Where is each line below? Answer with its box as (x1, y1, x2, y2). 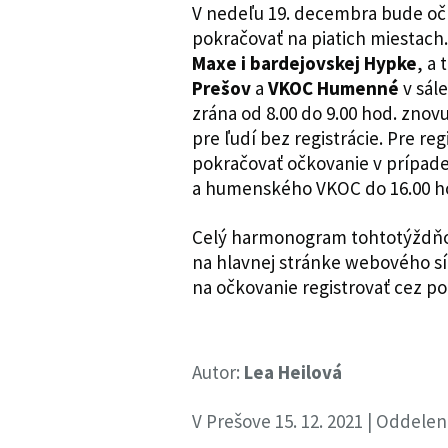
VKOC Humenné (268, 75, 399, 100)
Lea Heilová (244, 359, 342, 384)
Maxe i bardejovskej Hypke (192, 50, 417, 75)
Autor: (192, 359, 244, 384)
